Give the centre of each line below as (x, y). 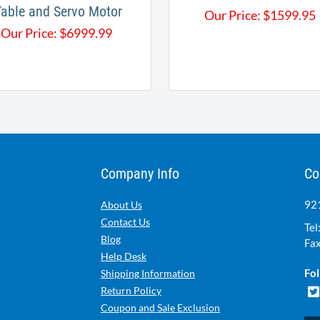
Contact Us (125, 222)
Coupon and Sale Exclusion (160, 308)
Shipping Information (148, 274)
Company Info (140, 174)
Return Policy (131, 291)
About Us (121, 205)
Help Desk (124, 256)
